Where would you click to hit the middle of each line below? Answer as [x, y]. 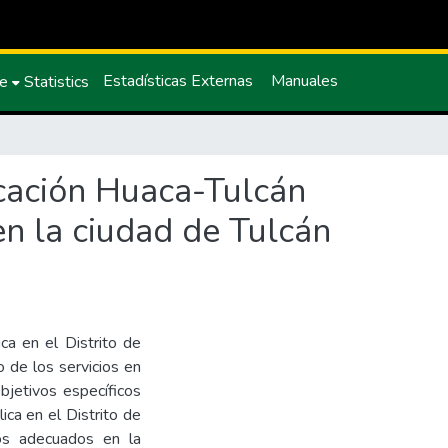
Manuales [304, 81]
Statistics [56, 82]
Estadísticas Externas [178, 81]
